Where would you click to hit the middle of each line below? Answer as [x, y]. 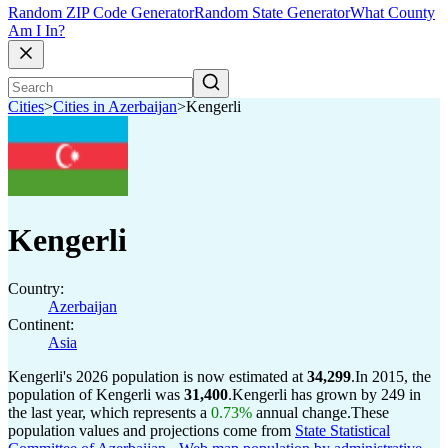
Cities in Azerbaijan [115, 107]
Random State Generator [272, 13]
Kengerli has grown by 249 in [326, 394]
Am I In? [36, 31]
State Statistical [342, 430]
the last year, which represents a [109, 412]
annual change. [301, 412]
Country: [36, 288]
